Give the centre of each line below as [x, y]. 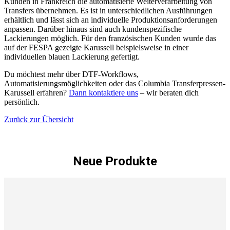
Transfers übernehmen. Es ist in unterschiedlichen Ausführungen [108, 10]
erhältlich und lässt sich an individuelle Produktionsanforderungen [111, 20]
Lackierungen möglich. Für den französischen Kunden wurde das [110, 38]
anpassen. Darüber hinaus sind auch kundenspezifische [93, 29]
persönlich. [22, 102]
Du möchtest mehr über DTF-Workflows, [71, 74]
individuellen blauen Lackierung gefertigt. [72, 56]
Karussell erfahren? [36, 92]
